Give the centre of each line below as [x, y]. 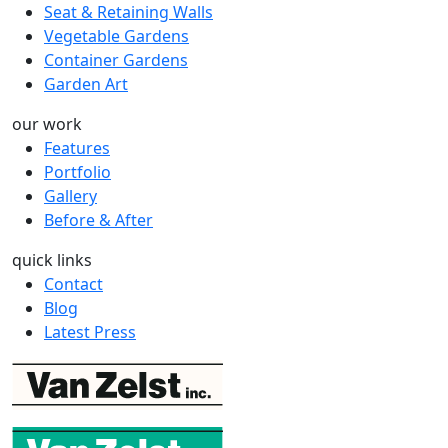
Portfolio [77, 171]
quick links [52, 259]
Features [77, 147]
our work [47, 123]
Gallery [70, 195]
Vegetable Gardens [116, 35]
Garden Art [86, 83]
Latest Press [90, 331]
